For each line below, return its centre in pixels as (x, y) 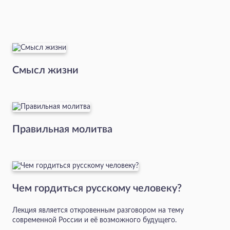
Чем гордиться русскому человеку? (97, 189)
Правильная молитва (62, 130)
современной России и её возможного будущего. (94, 221)
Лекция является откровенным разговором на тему (98, 211)
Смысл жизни (45, 71)
